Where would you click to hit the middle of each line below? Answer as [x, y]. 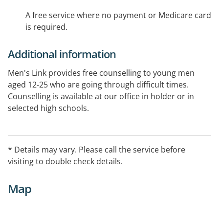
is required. [46, 27]
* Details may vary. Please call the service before [97, 149]
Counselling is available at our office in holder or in [101, 96]
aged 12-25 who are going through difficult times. [98, 84]
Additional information [62, 54]
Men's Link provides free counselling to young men [101, 73]
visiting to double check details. [65, 161]
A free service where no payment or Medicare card [118, 15]
